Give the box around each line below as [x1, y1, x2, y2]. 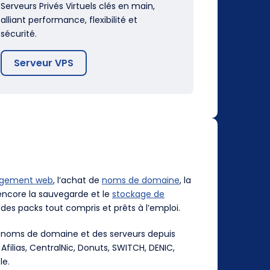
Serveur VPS [14, 55, 74, 70]
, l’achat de [53, 174, 102, 186]
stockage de [112, 187, 165, 200]
